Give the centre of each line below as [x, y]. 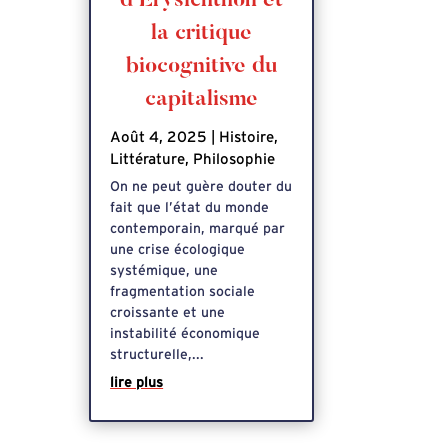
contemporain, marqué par [198, 229]
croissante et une [168, 313]
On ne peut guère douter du [201, 187]
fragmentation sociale [183, 292]
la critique [201, 34]
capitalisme [201, 100]
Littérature [148, 160]
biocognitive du [201, 67]
